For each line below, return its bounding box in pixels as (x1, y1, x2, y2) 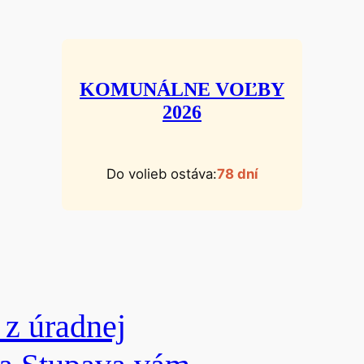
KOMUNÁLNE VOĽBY (80, 78, 284, 100)
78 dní (216, 165, 258, 182)
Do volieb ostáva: (106, 165, 217, 182)
